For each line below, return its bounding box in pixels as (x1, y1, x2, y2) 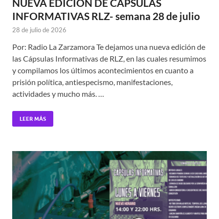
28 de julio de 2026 (12, 25, 66, 34)
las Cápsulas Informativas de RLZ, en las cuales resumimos (12, 53, 206, 63)
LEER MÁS (20, 115, 46, 122)
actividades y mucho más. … (12, 88, 104, 98)
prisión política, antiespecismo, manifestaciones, (12, 77, 173, 87)
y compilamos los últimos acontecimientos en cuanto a (12, 65, 194, 75)
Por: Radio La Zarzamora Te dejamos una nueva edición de (12, 42, 205, 51)
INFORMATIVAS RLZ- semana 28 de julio (12, 9, 200, 22)
